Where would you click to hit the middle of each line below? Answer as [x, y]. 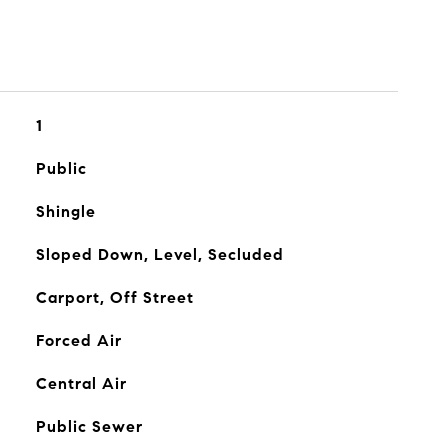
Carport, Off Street [114, 297]
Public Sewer [89, 426]
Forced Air [78, 340]
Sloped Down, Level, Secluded [159, 254]
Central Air [81, 383]
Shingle [65, 211]
